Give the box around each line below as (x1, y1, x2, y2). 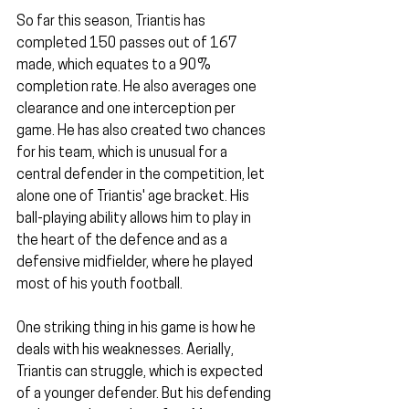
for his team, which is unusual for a (16, 146, 230, 162)
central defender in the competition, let (16, 168, 267, 184)
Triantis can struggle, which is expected (16, 365, 266, 381)
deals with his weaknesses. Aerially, (16, 343, 236, 359)
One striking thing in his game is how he (16, 321, 258, 337)
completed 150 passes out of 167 (16, 37, 240, 52)
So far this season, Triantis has (16, 15, 208, 30)
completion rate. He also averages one (16, 80, 259, 96)
